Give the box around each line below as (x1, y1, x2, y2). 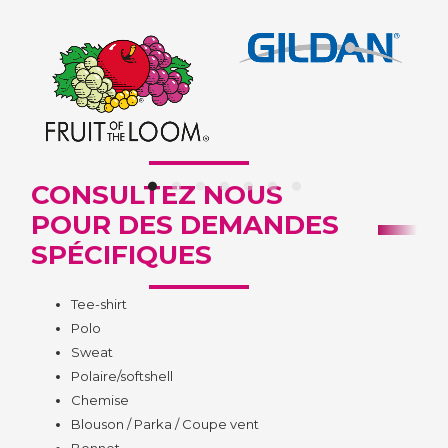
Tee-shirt (71, 296, 128, 313)
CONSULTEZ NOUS (31, 178, 284, 211)
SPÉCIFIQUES (31, 238, 213, 271)
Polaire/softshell (71, 368, 174, 385)
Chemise (71, 392, 130, 409)
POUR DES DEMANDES (31, 208, 340, 241)
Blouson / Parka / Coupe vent (71, 416, 260, 433)
